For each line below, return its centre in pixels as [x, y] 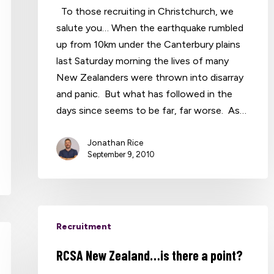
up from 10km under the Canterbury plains [149, 44]
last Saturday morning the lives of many [143, 61]
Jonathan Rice [116, 143]
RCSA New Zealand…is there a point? [150, 255]
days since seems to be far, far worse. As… [152, 110]
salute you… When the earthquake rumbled [150, 28]
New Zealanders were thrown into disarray [150, 77]
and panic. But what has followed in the [145, 94]
